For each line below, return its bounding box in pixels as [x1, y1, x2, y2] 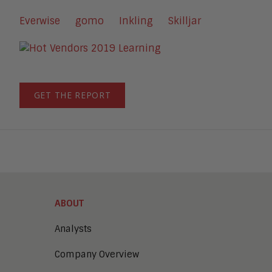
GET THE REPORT [33, 89, 111, 101]
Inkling [119, 15, 153, 28]
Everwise [19, 15, 60, 28]
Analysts [55, 222, 92, 235]
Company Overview [55, 248, 139, 260]
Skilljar [168, 15, 201, 28]
